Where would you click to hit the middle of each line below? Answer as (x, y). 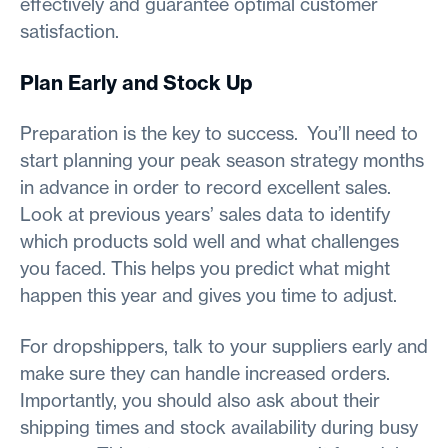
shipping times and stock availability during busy (219, 427)
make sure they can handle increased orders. (205, 373)
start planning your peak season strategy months (222, 160)
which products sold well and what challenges (209, 241)
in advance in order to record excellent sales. (205, 187)
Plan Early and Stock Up (136, 82)
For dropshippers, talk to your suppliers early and (224, 346)
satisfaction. (69, 31)
